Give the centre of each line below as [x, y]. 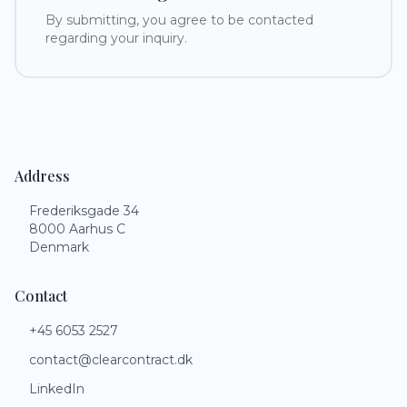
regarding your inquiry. [116, 38]
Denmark [59, 247]
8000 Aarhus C [77, 229]
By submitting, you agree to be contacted [179, 20]
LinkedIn [57, 389]
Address [42, 176]
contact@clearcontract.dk [111, 360]
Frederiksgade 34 [84, 211]
